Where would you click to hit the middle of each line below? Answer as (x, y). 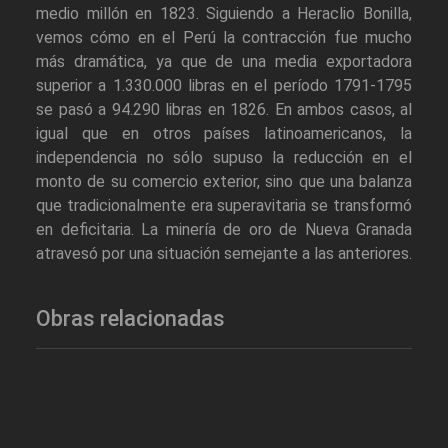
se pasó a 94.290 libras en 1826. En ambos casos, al (224, 110)
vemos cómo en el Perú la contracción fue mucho (224, 38)
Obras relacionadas (130, 319)
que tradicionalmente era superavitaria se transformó (224, 206)
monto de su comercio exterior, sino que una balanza (224, 182)
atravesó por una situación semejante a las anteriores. (224, 254)
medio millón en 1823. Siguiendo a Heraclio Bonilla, (224, 14)
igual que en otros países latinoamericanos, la (224, 134)
